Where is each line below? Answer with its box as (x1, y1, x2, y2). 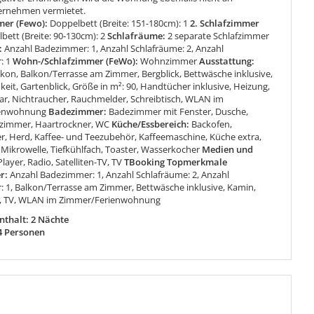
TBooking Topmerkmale (122, 156, 228, 169)
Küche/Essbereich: (109, 118, 192, 131)
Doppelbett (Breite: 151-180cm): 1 (50, 17, 189, 30)
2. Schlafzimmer (188, 17, 260, 30)
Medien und (200, 143, 254, 156)
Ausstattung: (197, 55, 255, 68)
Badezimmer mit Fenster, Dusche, (109, 105, 249, 118)
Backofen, (191, 118, 233, 131)
